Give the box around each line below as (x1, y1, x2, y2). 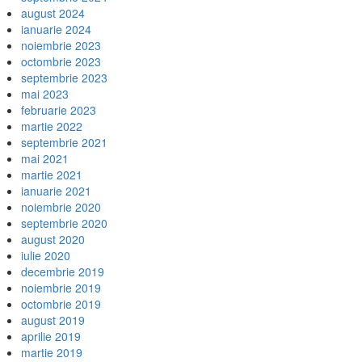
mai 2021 (21, 150, 69, 166)
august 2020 (21, 231, 85, 247)
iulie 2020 (21, 247, 70, 263)
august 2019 (21, 312, 85, 328)
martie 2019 (21, 344, 82, 360)
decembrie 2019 (21, 263, 104, 280)
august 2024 (21, 5, 85, 21)
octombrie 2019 (21, 296, 101, 312)
